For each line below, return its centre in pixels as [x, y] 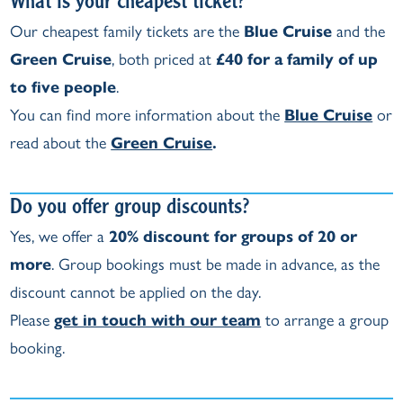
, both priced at [164, 59]
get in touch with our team [158, 320]
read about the [61, 143]
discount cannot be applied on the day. [136, 292]
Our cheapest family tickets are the [127, 31]
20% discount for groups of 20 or [233, 237]
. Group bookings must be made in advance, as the [216, 264]
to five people [63, 87]
